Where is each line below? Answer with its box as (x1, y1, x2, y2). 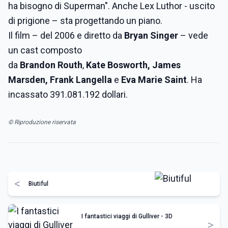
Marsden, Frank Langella (8, 74, 112, 85)
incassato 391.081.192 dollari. (8, 89, 128, 100)
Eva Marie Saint (121, 74, 187, 85)
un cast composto (8, 45, 82, 55)
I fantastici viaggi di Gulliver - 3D (81, 213, 173, 220)
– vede (178, 30, 208, 41)
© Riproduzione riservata (8, 119, 76, 126)
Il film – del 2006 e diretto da (8, 30, 124, 41)
